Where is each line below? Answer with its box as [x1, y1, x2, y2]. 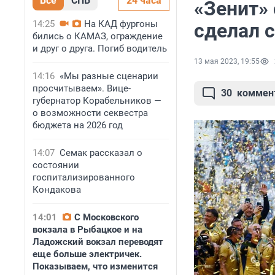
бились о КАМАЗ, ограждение [33, 31, 163, 42]
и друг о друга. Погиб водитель [33, 43, 167, 54]
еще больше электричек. [33, 249, 142, 260]
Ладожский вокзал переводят [33, 236, 163, 247]
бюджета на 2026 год [33, 120, 123, 131]
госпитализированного [33, 172, 135, 183]
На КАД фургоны [84, 18, 158, 29]
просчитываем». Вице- [33, 83, 131, 94]
